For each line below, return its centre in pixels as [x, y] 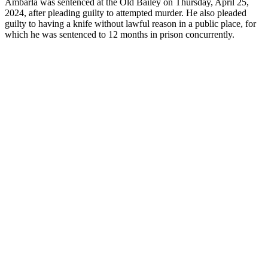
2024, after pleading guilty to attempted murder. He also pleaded [126, 13]
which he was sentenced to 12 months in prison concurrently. [120, 34]
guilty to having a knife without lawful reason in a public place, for [130, 23]
